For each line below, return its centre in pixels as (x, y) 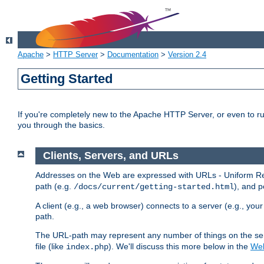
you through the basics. (61, 125)
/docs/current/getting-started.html (154, 187)
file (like (51, 246)
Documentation (133, 55)
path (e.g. (55, 186)
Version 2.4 (187, 55)
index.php (87, 247)
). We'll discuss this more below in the (179, 246)
